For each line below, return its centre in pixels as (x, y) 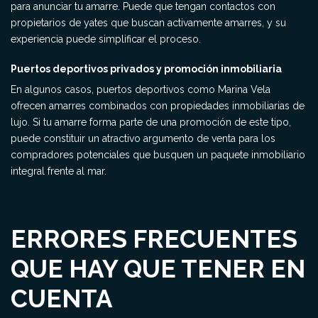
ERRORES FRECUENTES (154, 239)
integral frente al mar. (59, 171)
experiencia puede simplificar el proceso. (106, 39)
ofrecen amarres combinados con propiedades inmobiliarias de (158, 106)
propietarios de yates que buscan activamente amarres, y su (148, 23)
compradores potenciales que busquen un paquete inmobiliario (158, 155)
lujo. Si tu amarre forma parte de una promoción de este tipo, (151, 122)
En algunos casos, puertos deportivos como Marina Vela (141, 89)
